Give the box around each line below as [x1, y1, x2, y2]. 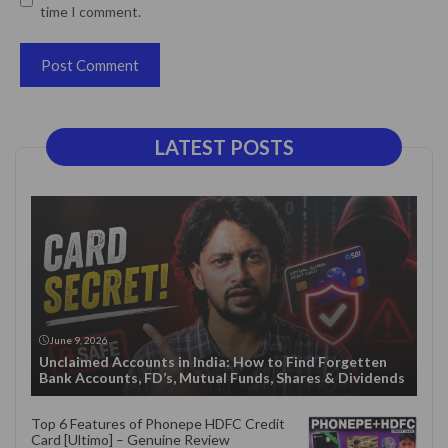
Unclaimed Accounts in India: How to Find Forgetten [39, 352, 387, 370]
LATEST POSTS [154, 134, 294, 159]
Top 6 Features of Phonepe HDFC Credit [31, 414, 285, 432]
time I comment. [40, 2, 141, 20]
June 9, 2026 [49, 333, 108, 346]
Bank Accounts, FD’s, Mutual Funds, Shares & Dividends [39, 368, 405, 386]
